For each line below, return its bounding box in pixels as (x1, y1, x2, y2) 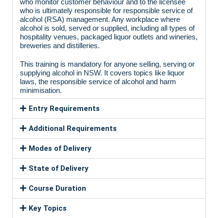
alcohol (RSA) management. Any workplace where (20, 15, 180, 24)
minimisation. (20, 86, 62, 95)
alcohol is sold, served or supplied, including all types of (20, 24, 195, 33)
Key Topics (29, 204, 67, 213)
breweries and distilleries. (20, 41, 100, 50)
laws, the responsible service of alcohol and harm (20, 77, 176, 86)
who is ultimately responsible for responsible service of (20, 6, 193, 15)
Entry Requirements (29, 104, 100, 113)
